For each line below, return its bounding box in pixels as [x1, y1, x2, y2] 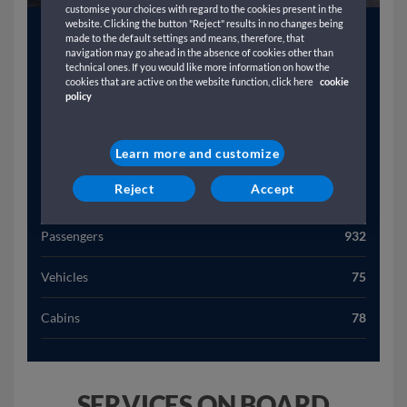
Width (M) [41, 146, 98, 162]
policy [65, 90, 92, 103]
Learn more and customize [114, 145, 280, 162]
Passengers [41, 228, 104, 243]
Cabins [41, 310, 80, 325]
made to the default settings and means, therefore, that [65, 32, 304, 45]
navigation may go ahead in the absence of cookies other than [65, 46, 333, 59]
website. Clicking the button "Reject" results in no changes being [65, 17, 343, 30]
